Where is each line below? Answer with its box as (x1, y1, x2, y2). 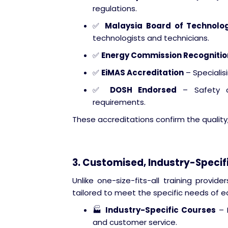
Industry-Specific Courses (105, 205, 216, 215)
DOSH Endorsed (109, 84, 177, 95)
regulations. (93, 3, 137, 14)
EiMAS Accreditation (101, 67, 184, 78)
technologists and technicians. (93, 33, 209, 43)
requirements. (93, 97, 146, 107)
